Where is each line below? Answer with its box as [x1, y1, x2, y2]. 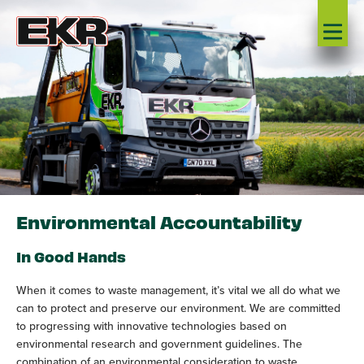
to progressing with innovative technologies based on [16, 318, 287, 334]
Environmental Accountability [16, 210, 302, 233]
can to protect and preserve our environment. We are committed [16, 300, 340, 316]
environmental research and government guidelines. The [16, 336, 302, 352]
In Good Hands [16, 247, 126, 266]
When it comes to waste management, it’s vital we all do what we [16, 282, 340, 298]
